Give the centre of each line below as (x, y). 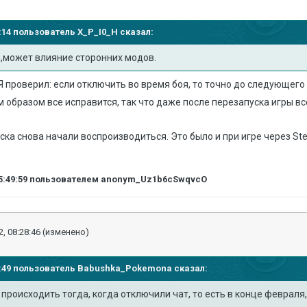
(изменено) (66, 232)
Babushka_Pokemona (125, 268)
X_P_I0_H (98, 32)
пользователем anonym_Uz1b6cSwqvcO (118, 179)
